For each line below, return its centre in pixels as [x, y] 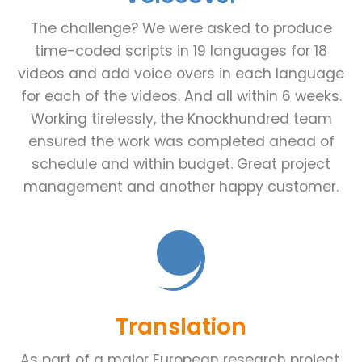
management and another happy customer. [181, 186]
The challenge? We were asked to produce [181, 28]
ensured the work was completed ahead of [181, 141]
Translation [181, 327]
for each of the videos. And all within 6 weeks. [181, 96]
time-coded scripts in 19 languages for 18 [181, 51]
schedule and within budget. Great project [181, 164]
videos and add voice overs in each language [181, 73]
